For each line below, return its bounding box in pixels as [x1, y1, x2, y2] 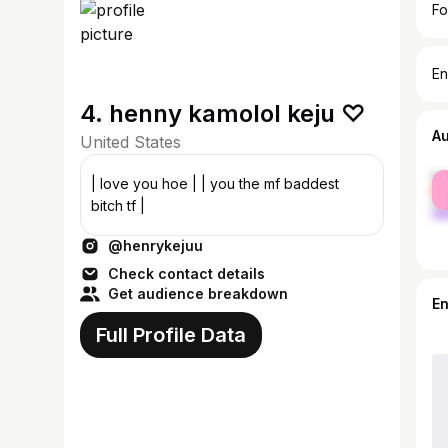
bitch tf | [91, 197, 145, 214]
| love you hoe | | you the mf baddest [91, 175, 339, 192]
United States [80, 132, 181, 152]
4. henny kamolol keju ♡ [80, 99, 366, 128]
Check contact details [108, 265, 265, 282]
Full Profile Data [96, 323, 246, 347]
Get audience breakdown [108, 285, 288, 302]
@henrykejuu [108, 237, 203, 254]
